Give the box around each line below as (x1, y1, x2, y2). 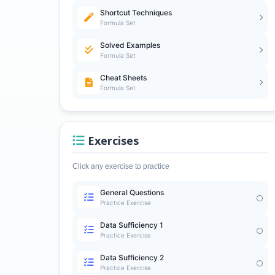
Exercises (85, 133, 139, 148)
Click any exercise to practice (72, 161, 169, 171)
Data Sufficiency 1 (99, 220, 163, 230)
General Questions (99, 187, 164, 197)
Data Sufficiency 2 (99, 252, 164, 262)
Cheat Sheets (99, 73, 147, 82)
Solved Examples (99, 41, 160, 50)
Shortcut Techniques (99, 8, 172, 17)
